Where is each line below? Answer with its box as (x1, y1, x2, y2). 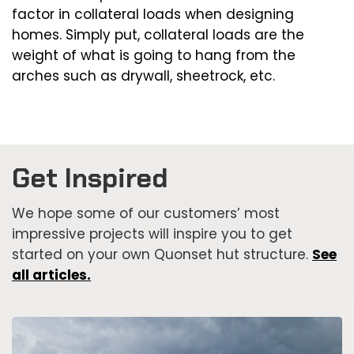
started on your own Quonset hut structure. (12, 245, 312, 265)
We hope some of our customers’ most (12, 204, 280, 224)
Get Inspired (12, 160, 168, 196)
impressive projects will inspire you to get (12, 224, 292, 244)
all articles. (12, 265, 91, 285)
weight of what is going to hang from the (12, 46, 296, 66)
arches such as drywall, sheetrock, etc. (12, 66, 275, 86)
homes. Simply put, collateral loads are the (12, 25, 304, 45)
